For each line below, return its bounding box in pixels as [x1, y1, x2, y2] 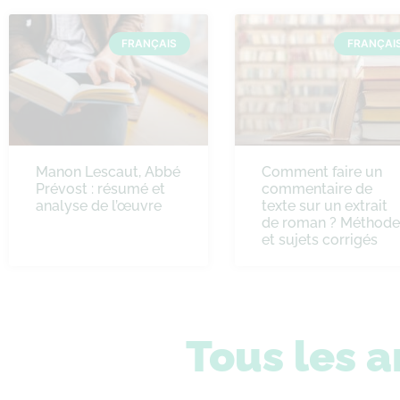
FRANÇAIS [121, 37, 178, 51]
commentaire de [261, 179, 372, 197]
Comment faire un [261, 162, 382, 180]
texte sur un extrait [261, 196, 387, 214]
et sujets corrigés [261, 230, 378, 248]
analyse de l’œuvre [36, 196, 162, 214]
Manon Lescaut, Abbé [36, 162, 180, 180]
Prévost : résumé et [36, 179, 165, 197]
